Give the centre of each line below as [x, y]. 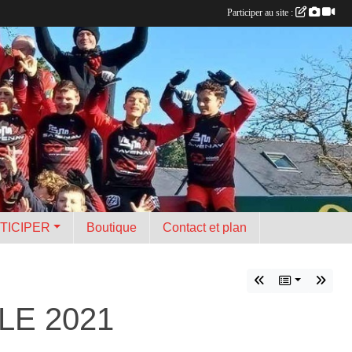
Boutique [112, 227]
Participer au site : [261, 13]
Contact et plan [205, 227]
